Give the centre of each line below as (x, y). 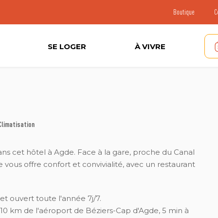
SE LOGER (67, 46)
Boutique (184, 12)
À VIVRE (150, 46)
